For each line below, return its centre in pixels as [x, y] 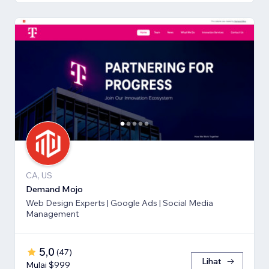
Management [52, 213]
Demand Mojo [54, 189]
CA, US [39, 175]
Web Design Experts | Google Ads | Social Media [119, 203]
